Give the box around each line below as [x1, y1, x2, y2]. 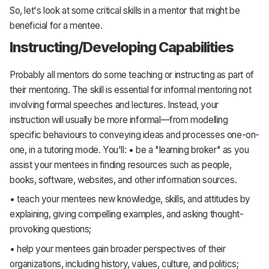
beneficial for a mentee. [10, 19, 103, 31]
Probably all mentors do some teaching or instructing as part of [10, 68, 254, 80]
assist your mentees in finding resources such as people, [10, 159, 232, 171]
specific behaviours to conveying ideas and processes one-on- [10, 128, 260, 141]
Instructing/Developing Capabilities [10, 38, 234, 56]
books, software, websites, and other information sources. [10, 174, 237, 186]
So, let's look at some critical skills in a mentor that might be [10, 4, 240, 16]
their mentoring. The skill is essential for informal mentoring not [10, 83, 252, 95]
